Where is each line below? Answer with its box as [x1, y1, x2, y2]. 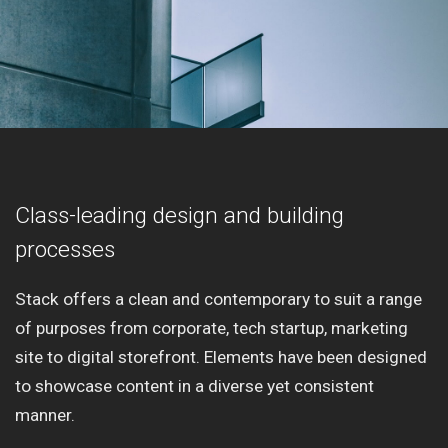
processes [15, 235, 115, 263]
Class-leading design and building [15, 201, 344, 229]
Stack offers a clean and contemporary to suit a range [15, 288, 422, 309]
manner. [15, 404, 75, 425]
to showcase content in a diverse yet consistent [15, 375, 374, 396]
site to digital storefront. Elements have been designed [15, 346, 427, 367]
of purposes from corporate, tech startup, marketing [15, 317, 408, 338]
